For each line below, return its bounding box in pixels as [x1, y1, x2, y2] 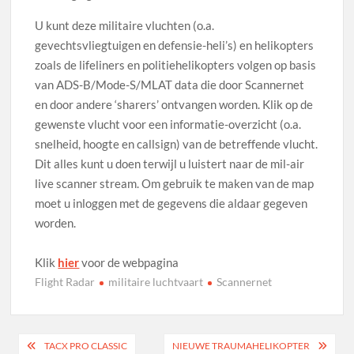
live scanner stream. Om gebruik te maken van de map [35, 176, 314, 190]
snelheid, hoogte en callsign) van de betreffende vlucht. [35, 137, 318, 151]
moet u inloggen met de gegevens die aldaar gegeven [35, 196, 308, 210]
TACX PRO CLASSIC [44, 339, 128, 352]
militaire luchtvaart [108, 275, 204, 288]
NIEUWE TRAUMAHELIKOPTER [171, 339, 310, 352]
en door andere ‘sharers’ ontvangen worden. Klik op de [35, 97, 314, 111]
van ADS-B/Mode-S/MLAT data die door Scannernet [35, 77, 305, 92]
